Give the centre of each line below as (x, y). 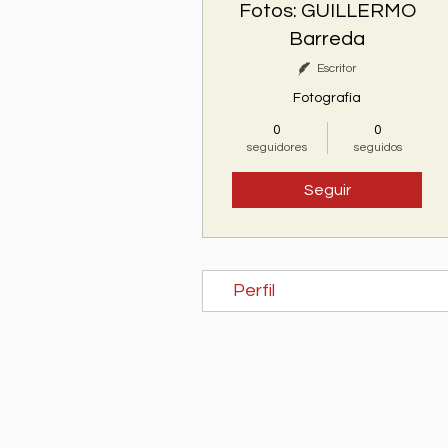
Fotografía (327, 98)
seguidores (276, 147)
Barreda (327, 39)
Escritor (336, 68)
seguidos (377, 147)
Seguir (327, 190)
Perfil (254, 290)
